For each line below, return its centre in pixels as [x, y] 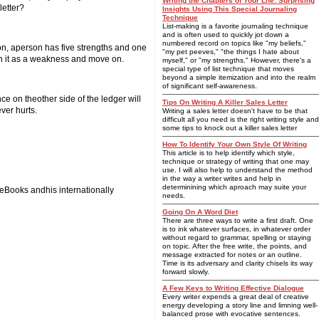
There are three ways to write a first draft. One [238, 220]
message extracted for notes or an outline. [232, 255]
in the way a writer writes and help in [222, 178]
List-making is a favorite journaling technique [235, 26]
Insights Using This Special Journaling [230, 9]
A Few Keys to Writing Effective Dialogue [233, 288]
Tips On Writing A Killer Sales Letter [225, 102]
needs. [174, 195]
